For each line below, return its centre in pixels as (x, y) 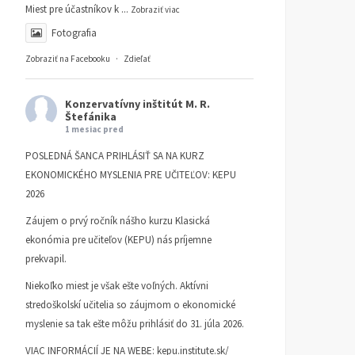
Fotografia (74, 32)
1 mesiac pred (94, 129)
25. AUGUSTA (118, 20)
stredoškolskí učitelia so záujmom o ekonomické (130, 304)
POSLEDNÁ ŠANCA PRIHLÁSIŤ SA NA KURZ (115, 155)
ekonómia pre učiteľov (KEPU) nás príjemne (118, 239)
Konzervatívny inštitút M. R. (137, 103)
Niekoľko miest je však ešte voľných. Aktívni (117, 285)
